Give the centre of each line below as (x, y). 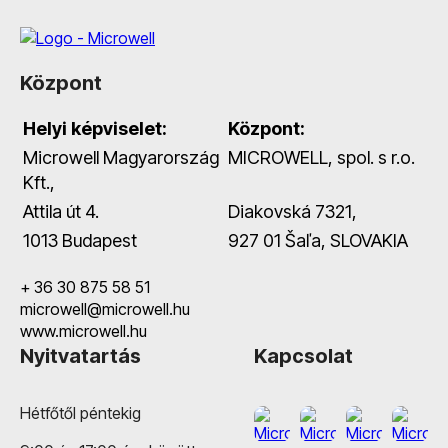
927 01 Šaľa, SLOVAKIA (318, 240)
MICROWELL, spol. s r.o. (321, 157)
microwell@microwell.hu (105, 308)
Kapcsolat (303, 355)
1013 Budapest (80, 240)
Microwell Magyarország (121, 157)
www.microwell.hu (83, 330)
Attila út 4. (61, 211)
